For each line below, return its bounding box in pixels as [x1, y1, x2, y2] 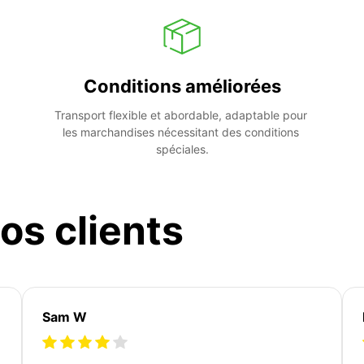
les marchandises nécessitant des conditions [62, 124, 299, 139]
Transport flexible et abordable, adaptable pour [54, 107, 307, 122]
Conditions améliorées [83, 75, 281, 97]
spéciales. [155, 141, 209, 156]
